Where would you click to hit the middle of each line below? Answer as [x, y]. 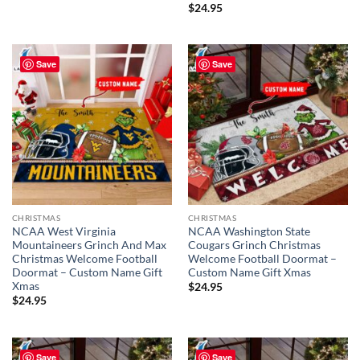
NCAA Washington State [249, 232]
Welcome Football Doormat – [262, 259]
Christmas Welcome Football [84, 259]
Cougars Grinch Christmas [254, 245]
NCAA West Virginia [63, 232]
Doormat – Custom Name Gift [87, 273]
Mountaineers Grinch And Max [89, 245]
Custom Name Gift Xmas [249, 273]
